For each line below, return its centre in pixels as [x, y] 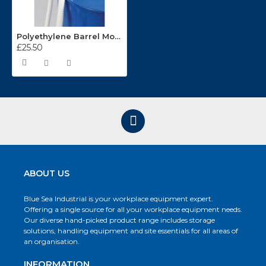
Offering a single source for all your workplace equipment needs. [133, 210]
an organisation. [52, 242]
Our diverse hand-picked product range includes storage [119, 220]
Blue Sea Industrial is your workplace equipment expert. [118, 199]
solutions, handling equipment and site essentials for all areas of [131, 231]
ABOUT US [47, 174]
